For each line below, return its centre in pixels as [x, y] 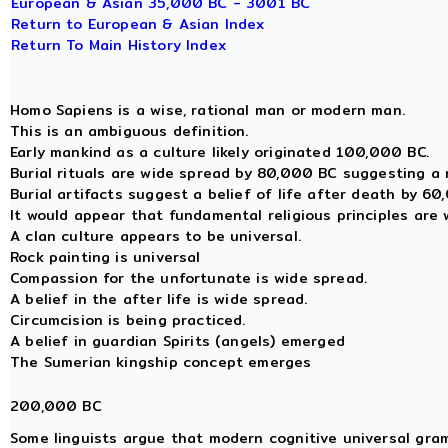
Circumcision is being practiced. [128, 320]
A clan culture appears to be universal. [155, 236]
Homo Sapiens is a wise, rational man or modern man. [207, 110]
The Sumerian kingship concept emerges [161, 362]
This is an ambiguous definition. [129, 131]
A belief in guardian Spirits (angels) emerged [177, 341]
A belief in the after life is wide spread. [159, 299]
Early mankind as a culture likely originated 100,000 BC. [222, 152]
